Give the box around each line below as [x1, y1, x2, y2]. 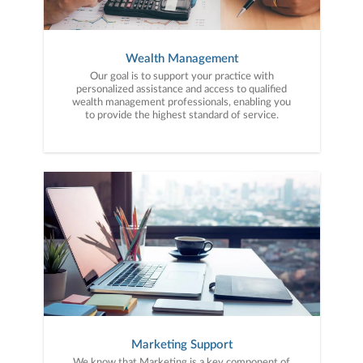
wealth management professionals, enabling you [72, 96, 291, 108]
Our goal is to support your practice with [89, 70, 274, 82]
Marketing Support [130, 338, 233, 351]
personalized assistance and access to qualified [76, 83, 287, 95]
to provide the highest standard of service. [84, 109, 279, 121]
